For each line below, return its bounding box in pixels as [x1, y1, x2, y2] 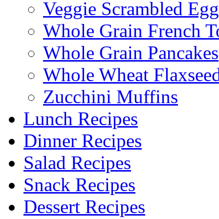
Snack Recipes [23, 174, 135, 196]
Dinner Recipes [23, 130, 142, 152]
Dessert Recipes [23, 196, 145, 218]
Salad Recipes [23, 152, 131, 174]
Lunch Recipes [23, 108, 138, 130]
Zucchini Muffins [43, 86, 178, 108]
